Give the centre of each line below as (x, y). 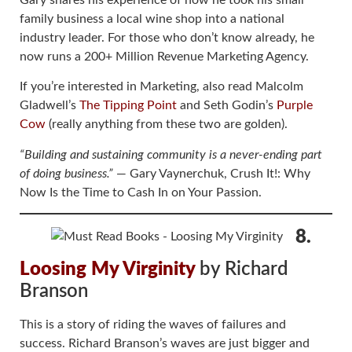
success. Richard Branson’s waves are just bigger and (165, 344)
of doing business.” (66, 173)
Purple (295, 106)
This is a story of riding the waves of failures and (153, 325)
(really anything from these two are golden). (167, 125)
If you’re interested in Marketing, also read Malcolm (161, 87)
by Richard (244, 270)
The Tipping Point (128, 106)
